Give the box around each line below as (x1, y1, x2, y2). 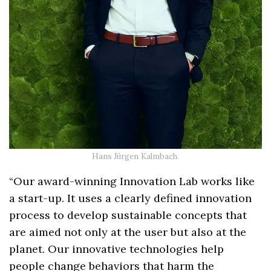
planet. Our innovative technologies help (9, 242, 224, 256)
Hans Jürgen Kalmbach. (92, 151, 179, 162)
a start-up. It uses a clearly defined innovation (9, 191, 252, 206)
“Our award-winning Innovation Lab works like (9, 174, 255, 189)
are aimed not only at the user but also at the (9, 225, 247, 240)
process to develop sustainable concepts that (9, 208, 247, 223)
